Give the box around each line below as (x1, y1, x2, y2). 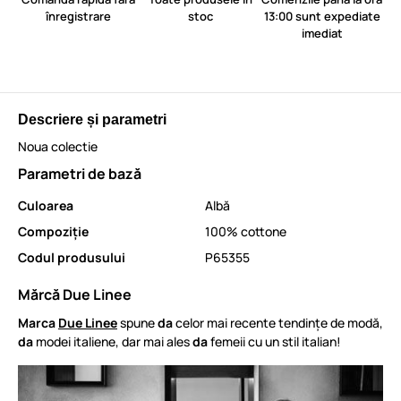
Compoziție (18, 222, 89, 240)
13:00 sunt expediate (263, 7, 380, 24)
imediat (301, 24, 343, 41)
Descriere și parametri (18, 111, 166, 127)
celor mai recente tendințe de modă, (173, 313, 383, 331)
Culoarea (18, 196, 73, 214)
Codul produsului (18, 248, 125, 266)
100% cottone (205, 222, 286, 240)
